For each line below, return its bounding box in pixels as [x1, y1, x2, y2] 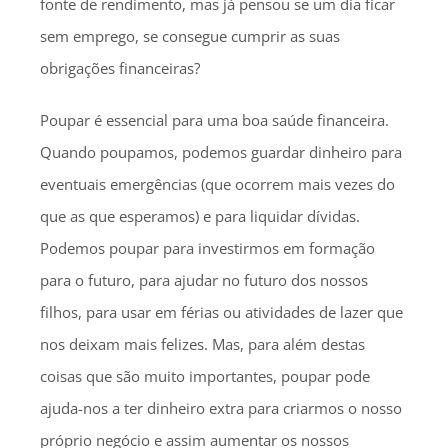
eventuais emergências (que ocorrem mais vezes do [40, 174, 395, 194]
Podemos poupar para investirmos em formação [40, 238, 375, 258]
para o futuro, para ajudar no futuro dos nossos [40, 270, 368, 290]
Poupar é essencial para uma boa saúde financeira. [40, 110, 389, 130]
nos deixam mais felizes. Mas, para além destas [40, 334, 365, 354]
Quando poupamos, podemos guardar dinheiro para [40, 142, 402, 162]
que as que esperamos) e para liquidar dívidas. [40, 206, 360, 226]
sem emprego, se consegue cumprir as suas [40, 26, 340, 46]
